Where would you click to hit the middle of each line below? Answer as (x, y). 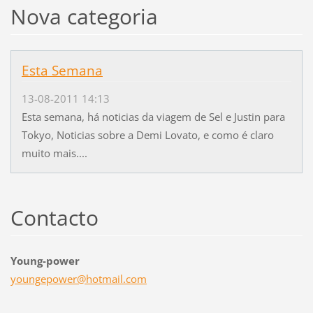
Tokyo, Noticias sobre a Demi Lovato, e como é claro (147, 135)
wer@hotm (85, 279)
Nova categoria (84, 17)
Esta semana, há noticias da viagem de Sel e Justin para (153, 117)
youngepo (34, 279)
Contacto (54, 218)
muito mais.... (54, 153)
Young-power (45, 261)
